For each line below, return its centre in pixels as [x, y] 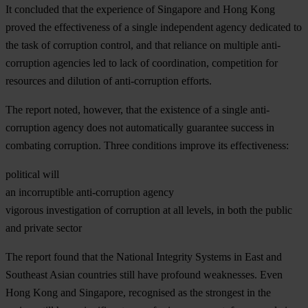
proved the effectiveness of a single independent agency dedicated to [154, 27]
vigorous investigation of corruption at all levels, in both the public [149, 210]
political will [32, 174]
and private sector [44, 228]
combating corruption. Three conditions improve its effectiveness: [147, 145]
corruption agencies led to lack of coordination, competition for [142, 63]
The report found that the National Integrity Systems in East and [144, 256]
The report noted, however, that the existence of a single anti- [137, 109]
